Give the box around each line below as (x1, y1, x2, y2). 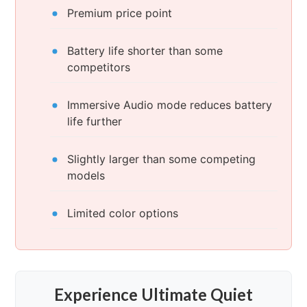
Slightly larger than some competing (67, 152, 256, 167)
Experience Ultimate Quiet (54, 284, 253, 305)
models (67, 169, 106, 183)
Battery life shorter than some (67, 44, 223, 58)
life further (67, 114, 123, 129)
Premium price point (67, 6, 173, 21)
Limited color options (67, 206, 179, 221)
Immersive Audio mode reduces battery (67, 98, 273, 112)
